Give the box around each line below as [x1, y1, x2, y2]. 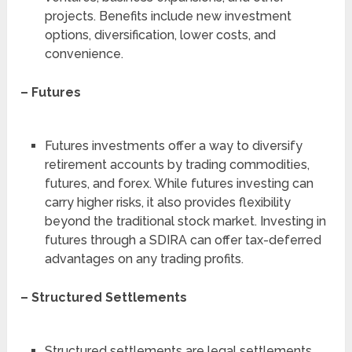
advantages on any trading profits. [44, 251, 244, 267]
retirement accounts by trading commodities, [44, 157, 310, 173]
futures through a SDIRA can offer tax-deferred [44, 233, 321, 248]
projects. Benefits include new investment [44, 8, 291, 24]
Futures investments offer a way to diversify [44, 138, 302, 154]
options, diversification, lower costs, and [44, 27, 276, 42]
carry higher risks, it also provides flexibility [44, 195, 291, 211]
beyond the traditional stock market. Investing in [44, 214, 326, 229]
